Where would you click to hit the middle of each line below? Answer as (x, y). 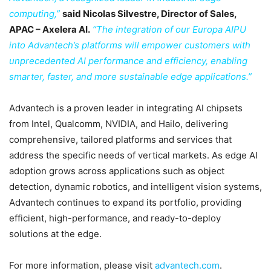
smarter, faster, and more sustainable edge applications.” (130, 76)
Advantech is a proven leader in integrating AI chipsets (126, 108)
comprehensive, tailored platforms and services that (120, 139)
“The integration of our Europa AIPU (169, 29)
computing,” (34, 13)
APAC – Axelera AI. (50, 29)
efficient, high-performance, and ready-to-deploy (115, 218)
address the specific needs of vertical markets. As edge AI (133, 155)
